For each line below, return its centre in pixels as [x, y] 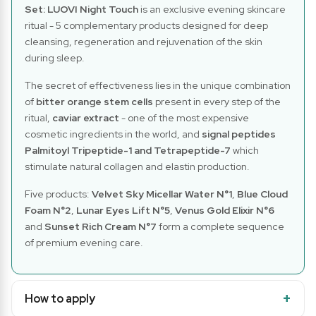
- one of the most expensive [184, 117]
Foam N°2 [48, 210]
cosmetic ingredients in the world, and [113, 134]
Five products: [58, 194]
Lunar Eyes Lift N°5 [123, 210]
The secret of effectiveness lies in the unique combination [158, 85]
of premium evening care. [84, 242]
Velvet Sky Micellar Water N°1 [162, 194]
